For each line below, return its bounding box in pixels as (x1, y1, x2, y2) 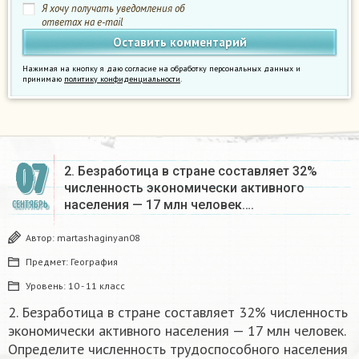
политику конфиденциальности (64, 74, 180, 85)
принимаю (22, 74, 64, 85)
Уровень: (26, 280, 68, 292)
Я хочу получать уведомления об (42, 2, 184, 16)
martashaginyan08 (57, 232, 140, 244)
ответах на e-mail (42, 15, 123, 30)
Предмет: (26, 256, 71, 268)
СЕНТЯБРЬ (11, 199, 48, 212)
